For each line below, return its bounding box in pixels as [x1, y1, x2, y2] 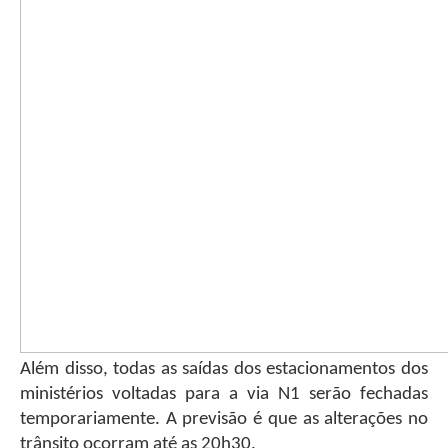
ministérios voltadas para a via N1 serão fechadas [20, 384, 428, 404]
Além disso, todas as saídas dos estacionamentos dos [20, 359, 428, 379]
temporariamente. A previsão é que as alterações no [20, 409, 428, 429]
